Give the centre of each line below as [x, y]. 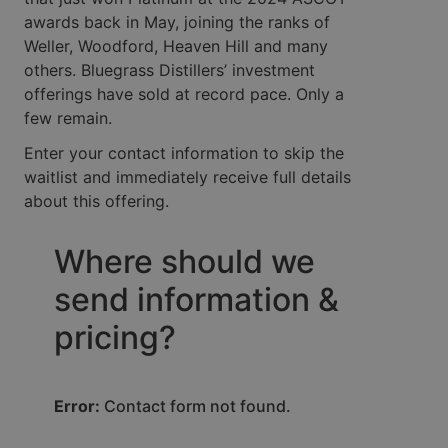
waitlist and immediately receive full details [187, 176]
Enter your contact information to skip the [184, 152]
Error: [77, 406]
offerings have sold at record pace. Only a [184, 94]
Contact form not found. [195, 406]
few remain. [68, 118]
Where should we [184, 262]
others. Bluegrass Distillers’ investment [169, 70]
